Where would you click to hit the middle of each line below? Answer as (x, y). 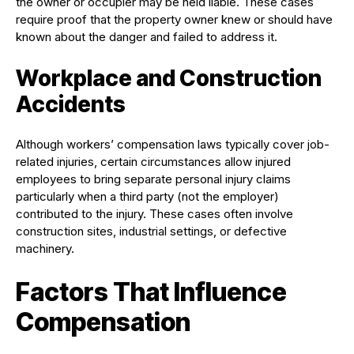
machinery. (45, 249)
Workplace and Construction (169, 79)
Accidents (71, 105)
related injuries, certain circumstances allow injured (153, 162)
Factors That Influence (151, 292)
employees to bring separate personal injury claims (153, 179)
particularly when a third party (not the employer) (147, 197)
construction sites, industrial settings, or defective (151, 232)
